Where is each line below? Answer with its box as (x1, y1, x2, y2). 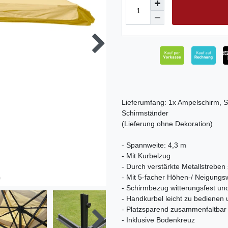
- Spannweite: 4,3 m (122, 141, 186, 150)
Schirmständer (122, 109, 168, 118)
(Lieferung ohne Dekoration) (122, 120, 213, 128)
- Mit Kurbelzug (122, 152, 170, 160)
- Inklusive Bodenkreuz (122, 216, 195, 224)
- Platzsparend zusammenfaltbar (122, 205, 226, 214)
